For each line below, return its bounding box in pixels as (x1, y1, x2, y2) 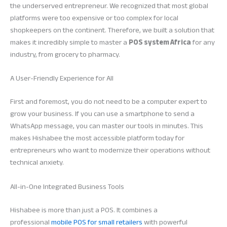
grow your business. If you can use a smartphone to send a (10, 107, 195, 121)
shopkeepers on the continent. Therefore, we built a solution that (10, 23, 214, 37)
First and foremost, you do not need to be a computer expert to (10, 95, 207, 109)
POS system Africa (129, 35, 191, 50)
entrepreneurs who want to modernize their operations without (10, 143, 210, 158)
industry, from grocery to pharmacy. (10, 48, 120, 62)
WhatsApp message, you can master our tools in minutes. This (10, 119, 203, 133)
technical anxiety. (10, 156, 64, 170)
